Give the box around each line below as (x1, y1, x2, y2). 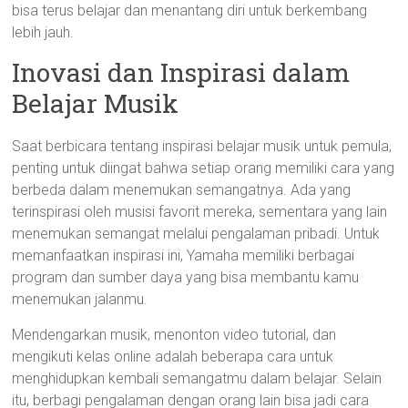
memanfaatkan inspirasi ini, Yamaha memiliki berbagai (12, 247, 355, 264)
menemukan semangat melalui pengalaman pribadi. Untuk (12, 225, 381, 242)
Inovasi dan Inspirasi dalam (12, 56, 351, 89)
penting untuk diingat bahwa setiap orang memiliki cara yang (12, 159, 395, 177)
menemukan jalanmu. (12, 291, 148, 308)
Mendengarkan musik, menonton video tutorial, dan (12, 326, 337, 343)
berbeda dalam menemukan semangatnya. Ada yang (12, 181, 352, 199)
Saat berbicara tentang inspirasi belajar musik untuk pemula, (12, 138, 393, 155)
